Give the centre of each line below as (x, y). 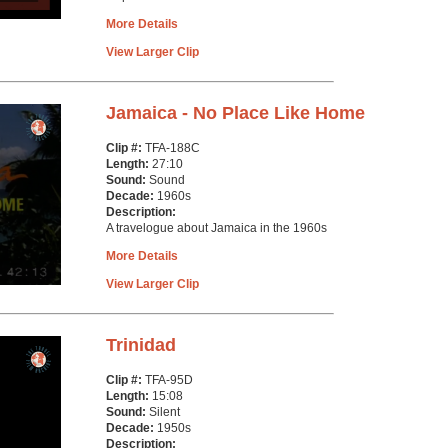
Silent (164, 412)
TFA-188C (172, 148)
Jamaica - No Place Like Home (235, 113)
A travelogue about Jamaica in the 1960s (216, 228)
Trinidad (141, 345)
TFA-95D (169, 380)
